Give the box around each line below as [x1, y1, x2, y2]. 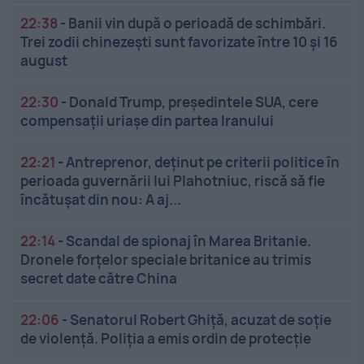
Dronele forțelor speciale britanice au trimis [20, 250, 311, 270]
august [20, 51, 67, 71]
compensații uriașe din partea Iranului [20, 111, 274, 131]
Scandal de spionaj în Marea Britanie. [66, 232, 311, 251]
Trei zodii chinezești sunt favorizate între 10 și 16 [20, 32, 338, 52]
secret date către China [20, 269, 177, 288]
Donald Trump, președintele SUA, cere [69, 93, 318, 112]
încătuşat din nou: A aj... [20, 190, 181, 210]
